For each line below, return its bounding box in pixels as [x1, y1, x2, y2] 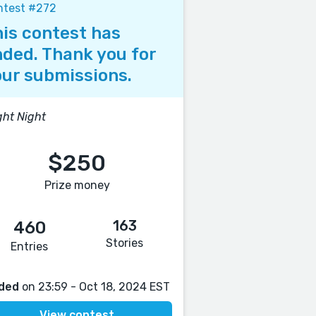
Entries [11, 240, 49, 253]
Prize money [44, 178, 110, 192]
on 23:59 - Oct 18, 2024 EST [19, 280, 171, 293]
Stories [106, 236, 144, 250]
